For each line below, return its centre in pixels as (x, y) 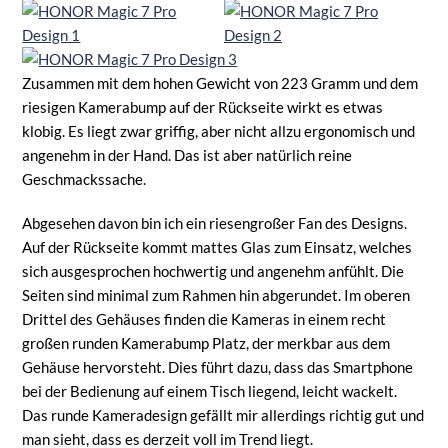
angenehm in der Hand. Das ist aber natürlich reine (187, 154)
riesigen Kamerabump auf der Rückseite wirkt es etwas (203, 106)
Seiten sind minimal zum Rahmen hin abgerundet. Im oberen (216, 294)
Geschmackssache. (84, 178)
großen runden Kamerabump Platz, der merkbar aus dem (206, 342)
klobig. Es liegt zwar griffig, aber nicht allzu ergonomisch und (219, 130)
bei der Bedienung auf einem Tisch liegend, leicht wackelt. (210, 390)
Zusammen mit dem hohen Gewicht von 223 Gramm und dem (220, 82)
